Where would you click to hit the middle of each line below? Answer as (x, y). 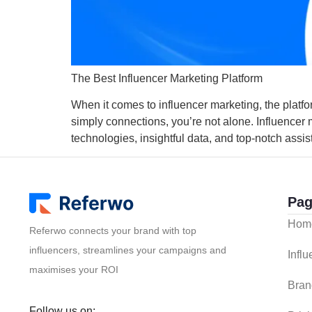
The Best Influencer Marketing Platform (167, 78)
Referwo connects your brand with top (113, 231)
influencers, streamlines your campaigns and (128, 250)
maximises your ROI (74, 270)
